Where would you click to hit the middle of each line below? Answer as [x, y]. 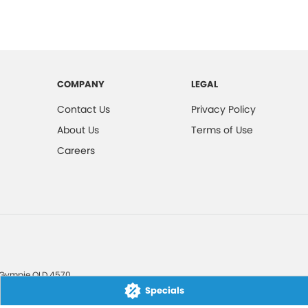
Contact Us [84, 109]
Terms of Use [222, 130]
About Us [78, 130]
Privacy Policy [224, 109]
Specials [165, 290]
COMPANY [81, 84]
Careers [76, 151]
